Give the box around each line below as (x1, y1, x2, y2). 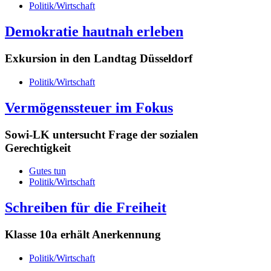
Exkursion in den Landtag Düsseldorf (5, 52, 192, 65)
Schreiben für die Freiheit (5, 200, 166, 216)
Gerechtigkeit (5, 141, 71, 154)
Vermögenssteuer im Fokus (5, 99, 173, 116)
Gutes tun (29, 166, 66, 177)
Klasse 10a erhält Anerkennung (5, 228, 161, 241)
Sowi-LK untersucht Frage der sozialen (5, 128, 198, 141)
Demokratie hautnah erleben (5, 24, 183, 40)
